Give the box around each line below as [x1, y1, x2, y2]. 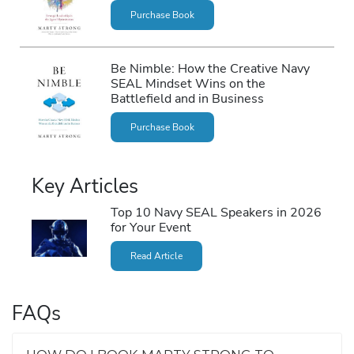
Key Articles [32, 173, 138, 201]
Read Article [130, 250, 183, 263]
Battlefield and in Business [110, 88, 264, 107]
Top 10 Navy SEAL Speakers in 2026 [110, 203, 322, 222]
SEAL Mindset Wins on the [110, 73, 265, 92]
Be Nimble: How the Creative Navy [110, 58, 310, 77]
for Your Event [110, 218, 191, 237]
